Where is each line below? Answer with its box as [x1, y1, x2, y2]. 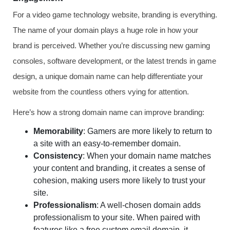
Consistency [33, 151, 83, 160]
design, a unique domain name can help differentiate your [13, 72, 203, 81]
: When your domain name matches [83, 151, 211, 160]
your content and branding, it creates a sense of [33, 164, 205, 172]
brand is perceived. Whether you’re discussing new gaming [13, 41, 210, 50]
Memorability [33, 127, 83, 136]
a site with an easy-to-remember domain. [33, 139, 181, 148]
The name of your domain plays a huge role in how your [13, 26, 198, 34]
